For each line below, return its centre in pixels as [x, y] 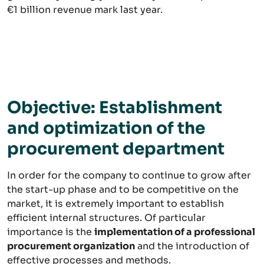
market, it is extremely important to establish [115, 203]
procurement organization [71, 246]
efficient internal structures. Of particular [106, 217]
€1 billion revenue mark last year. [85, 9]
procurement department [116, 148]
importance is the [51, 232]
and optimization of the [106, 128]
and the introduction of [192, 246]
